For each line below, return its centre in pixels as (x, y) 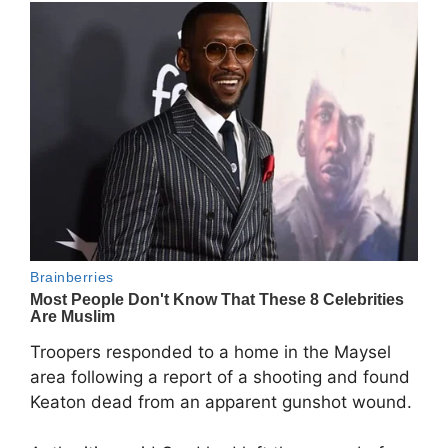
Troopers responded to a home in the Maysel (210, 352)
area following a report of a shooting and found (220, 377)
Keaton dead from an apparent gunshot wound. (221, 402)
